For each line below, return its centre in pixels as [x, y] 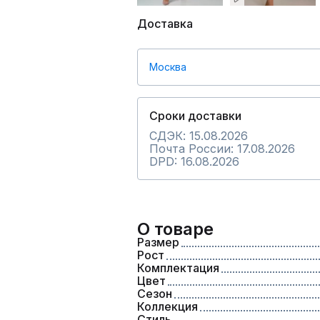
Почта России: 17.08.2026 [222, 149]
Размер [158, 242]
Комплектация [178, 268]
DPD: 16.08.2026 [194, 161]
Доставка [165, 24]
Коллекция [167, 306]
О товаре [175, 229]
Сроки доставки [195, 116]
